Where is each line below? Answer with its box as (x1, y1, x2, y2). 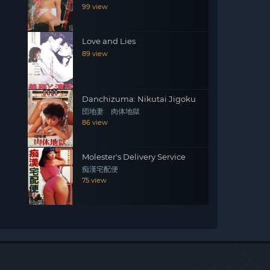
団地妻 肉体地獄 (82, 107, 140, 116)
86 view (82, 118, 108, 127)
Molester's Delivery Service (82, 152, 186, 162)
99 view (82, 2, 108, 11)
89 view (82, 49, 108, 58)
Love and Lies (82, 36, 136, 46)
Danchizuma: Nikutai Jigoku (82, 94, 196, 104)
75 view (82, 176, 107, 184)
